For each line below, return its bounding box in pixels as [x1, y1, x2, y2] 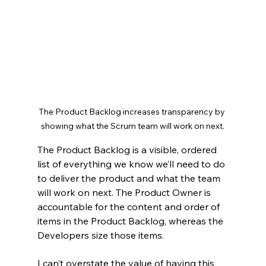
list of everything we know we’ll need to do [37, 157, 227, 170]
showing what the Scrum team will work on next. [41, 120, 225, 131]
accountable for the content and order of [37, 200, 222, 213]
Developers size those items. [37, 229, 164, 241]
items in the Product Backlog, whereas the [37, 214, 226, 227]
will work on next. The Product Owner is [37, 186, 213, 198]
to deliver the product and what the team [37, 172, 223, 184]
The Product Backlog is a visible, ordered [37, 143, 219, 156]
